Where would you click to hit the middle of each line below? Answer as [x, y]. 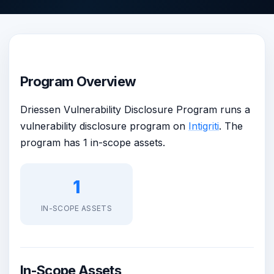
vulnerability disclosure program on [104, 126]
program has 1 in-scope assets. [93, 142]
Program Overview [78, 81]
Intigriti [204, 126]
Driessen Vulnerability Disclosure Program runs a [135, 109]
